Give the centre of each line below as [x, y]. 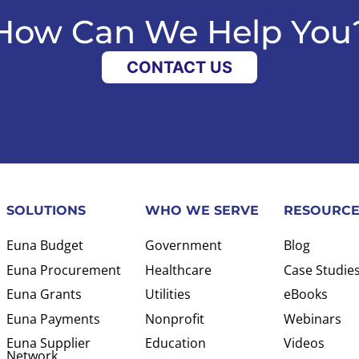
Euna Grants [44, 294]
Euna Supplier [48, 343]
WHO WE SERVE [202, 211]
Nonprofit [174, 319]
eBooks [305, 294]
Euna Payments [53, 319]
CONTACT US [179, 68]
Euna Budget [44, 246]
